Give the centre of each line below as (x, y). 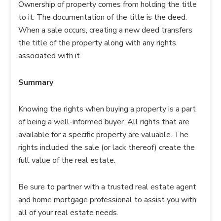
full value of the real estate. (67, 160)
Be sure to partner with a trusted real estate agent (108, 187)
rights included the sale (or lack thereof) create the (107, 147)
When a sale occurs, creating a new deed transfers (106, 30)
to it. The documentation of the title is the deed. (103, 17)
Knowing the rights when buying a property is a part (107, 109)
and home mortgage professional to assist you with (108, 200)
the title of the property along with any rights (97, 43)
